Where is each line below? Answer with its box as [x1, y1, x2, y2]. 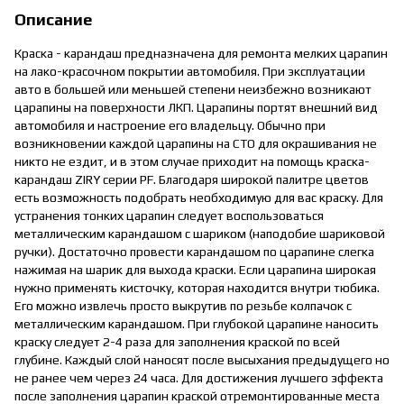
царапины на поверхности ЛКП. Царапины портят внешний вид [14, 99, 378, 115]
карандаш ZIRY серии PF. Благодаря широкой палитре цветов [14, 171, 369, 187]
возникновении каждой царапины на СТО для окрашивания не [14, 135, 377, 151]
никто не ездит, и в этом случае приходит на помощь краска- [14, 153, 370, 169]
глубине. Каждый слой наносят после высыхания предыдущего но [14, 352, 390, 367]
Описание [14, 9, 92, 29]
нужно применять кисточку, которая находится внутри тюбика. [14, 280, 380, 295]
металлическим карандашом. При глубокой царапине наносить [14, 316, 379, 331]
